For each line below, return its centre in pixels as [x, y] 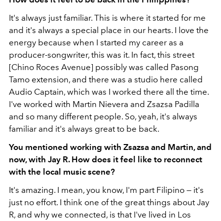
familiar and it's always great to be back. [84, 129]
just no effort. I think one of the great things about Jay [109, 203]
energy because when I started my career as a [96, 43]
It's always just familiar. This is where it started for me [107, 18]
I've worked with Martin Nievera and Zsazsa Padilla [104, 104]
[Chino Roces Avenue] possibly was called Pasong [104, 67]
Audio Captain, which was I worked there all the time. [109, 92]
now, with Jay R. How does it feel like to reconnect [106, 160]
